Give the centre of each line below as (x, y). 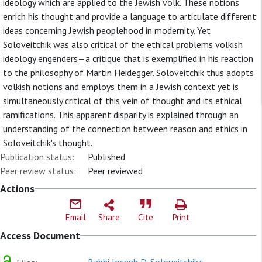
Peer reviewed (115, 171)
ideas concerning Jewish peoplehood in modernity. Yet (107, 30)
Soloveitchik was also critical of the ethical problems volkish (123, 44)
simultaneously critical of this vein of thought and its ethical (123, 101)
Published (106, 157)
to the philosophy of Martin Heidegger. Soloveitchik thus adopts (128, 73)
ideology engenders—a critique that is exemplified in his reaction (128, 58)
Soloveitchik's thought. (48, 143)
